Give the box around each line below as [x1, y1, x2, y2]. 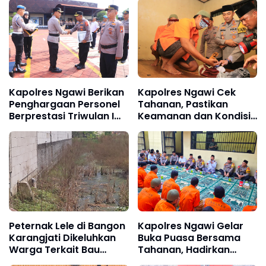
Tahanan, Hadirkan [137, 242, 230, 256]
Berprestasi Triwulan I [9, 109, 114, 123]
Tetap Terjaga [137, 121, 207, 135]
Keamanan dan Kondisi [137, 109, 251, 123]
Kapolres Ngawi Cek [137, 85, 236, 100]
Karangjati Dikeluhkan [9, 230, 116, 245]
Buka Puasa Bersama [137, 230, 240, 245]
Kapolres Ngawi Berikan [9, 85, 124, 100]
